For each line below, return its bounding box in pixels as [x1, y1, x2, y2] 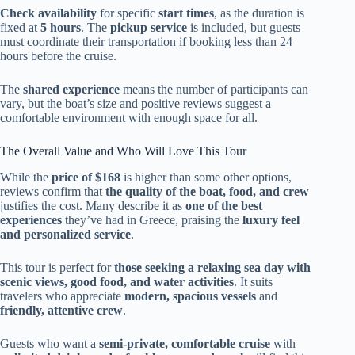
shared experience [23, 82, 120, 97]
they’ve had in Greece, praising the [62, 213, 242, 227]
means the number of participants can [120, 82, 308, 97]
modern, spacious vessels [124, 289, 256, 303]
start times [158, 6, 214, 21]
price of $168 [52, 170, 120, 185]
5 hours [40, 21, 81, 35]
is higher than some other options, [120, 170, 292, 185]
